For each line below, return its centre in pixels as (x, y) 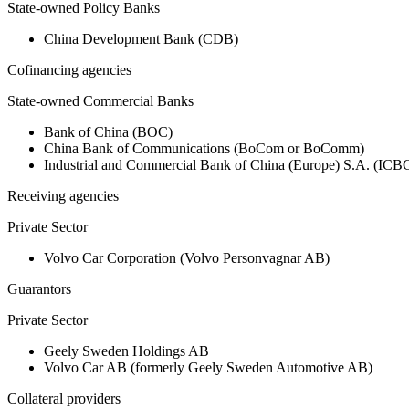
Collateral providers (64, 399)
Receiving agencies (63, 196)
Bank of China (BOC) (108, 132)
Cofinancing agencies (69, 70)
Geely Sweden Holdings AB (126, 351)
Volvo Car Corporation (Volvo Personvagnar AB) (187, 258)
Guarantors (39, 289)
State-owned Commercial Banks (100, 101)
